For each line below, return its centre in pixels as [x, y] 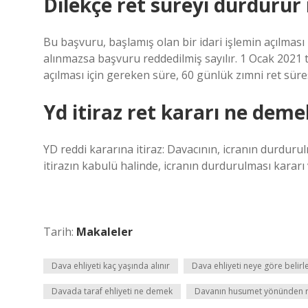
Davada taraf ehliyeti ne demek [112, 291]
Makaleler [104, 232]
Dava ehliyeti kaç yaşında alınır [111, 266]
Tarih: [60, 232]
